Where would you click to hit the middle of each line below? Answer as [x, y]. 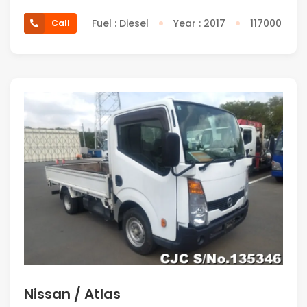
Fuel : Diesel [120, 23]
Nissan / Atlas [72, 294]
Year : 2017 [199, 23]
